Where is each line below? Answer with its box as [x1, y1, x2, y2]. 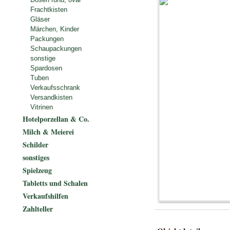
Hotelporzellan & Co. [23, 113, 89, 124]
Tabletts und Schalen [23, 178, 88, 188]
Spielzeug [23, 165, 52, 176]
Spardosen [30, 64, 62, 72]
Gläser [30, 15, 50, 23]
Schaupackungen [30, 45, 82, 52]
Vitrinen [30, 103, 53, 111]
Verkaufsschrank [30, 84, 80, 91]
